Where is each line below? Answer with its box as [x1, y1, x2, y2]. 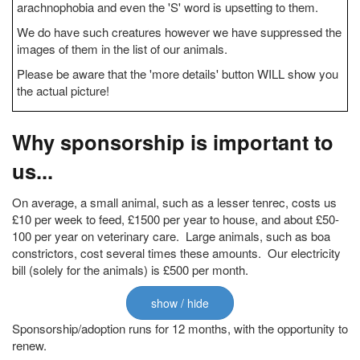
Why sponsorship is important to [12, 127, 333, 157]
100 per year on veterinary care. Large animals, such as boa [12, 227, 330, 244]
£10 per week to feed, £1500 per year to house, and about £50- [12, 211, 339, 227]
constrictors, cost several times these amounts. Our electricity [12, 244, 341, 261]
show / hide [151, 295, 209, 311]
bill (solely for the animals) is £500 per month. [12, 261, 248, 278]
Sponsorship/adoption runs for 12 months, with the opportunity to [12, 320, 348, 337]
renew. [12, 337, 47, 354]
